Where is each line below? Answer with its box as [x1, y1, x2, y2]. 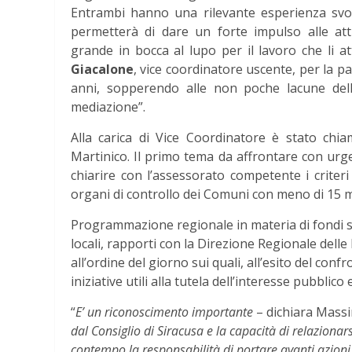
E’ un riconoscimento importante [75, 303, 253, 321]
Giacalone [71, 60, 134, 78]
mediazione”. [71, 98, 145, 115]
